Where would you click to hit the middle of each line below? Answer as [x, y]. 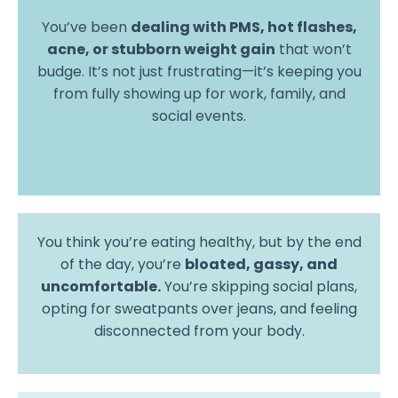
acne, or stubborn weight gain [161, 49]
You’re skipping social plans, [259, 286]
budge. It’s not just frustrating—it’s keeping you [199, 71]
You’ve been [86, 27]
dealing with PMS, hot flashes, [243, 27]
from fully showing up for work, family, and [199, 93]
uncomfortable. [101, 286]
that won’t [313, 49]
